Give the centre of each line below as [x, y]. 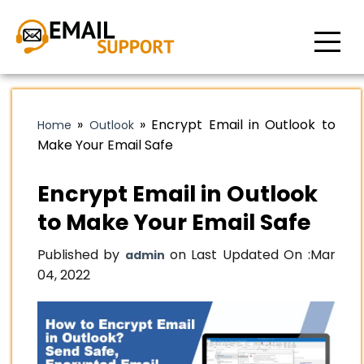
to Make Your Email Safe [174, 222]
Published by [81, 255]
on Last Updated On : [237, 255]
